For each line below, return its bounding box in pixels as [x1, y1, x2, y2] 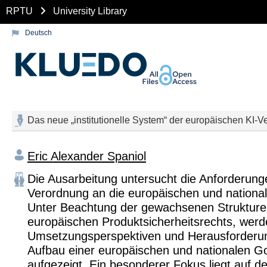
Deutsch [25, 29, 52, 37]
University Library [53, 5, 127, 16]
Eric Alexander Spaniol [27, 149, 146, 163]
